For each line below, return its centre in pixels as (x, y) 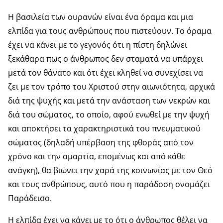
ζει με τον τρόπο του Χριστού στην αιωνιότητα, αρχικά (111, 86)
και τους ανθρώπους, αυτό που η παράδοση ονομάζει (109, 184)
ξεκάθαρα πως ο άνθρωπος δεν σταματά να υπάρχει (106, 58)
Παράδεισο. (30, 198)
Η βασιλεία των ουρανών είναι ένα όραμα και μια (101, 17)
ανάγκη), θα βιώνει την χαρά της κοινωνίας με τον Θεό (110, 170)
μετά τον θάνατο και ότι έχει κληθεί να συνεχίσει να (106, 72)
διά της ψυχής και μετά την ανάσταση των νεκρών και (109, 100)
